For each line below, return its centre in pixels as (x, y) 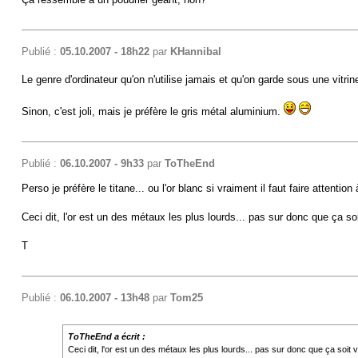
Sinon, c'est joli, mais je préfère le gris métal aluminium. (152, 111)
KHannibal (195, 51)
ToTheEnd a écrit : (106, 336)
